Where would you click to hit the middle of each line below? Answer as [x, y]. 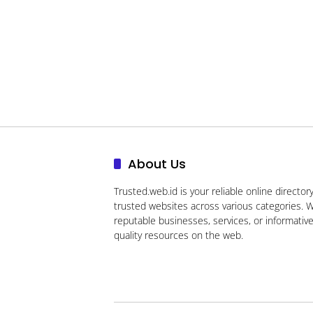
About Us [157, 163]
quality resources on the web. [179, 235]
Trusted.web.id [146, 191]
